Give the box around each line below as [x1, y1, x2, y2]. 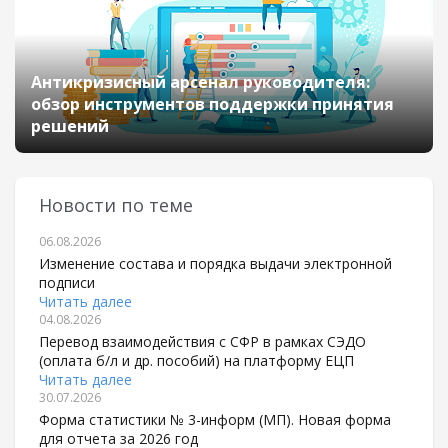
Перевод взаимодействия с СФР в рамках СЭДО [39, 332, 366, 351]
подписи [39, 273, 95, 292]
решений [31, 115, 109, 137]
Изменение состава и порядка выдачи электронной [39, 254, 392, 273]
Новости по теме [39, 193, 193, 217]
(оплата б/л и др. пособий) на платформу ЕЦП [39, 351, 354, 370]
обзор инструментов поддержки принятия [31, 93, 394, 115]
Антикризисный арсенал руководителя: [31, 71, 370, 93]
